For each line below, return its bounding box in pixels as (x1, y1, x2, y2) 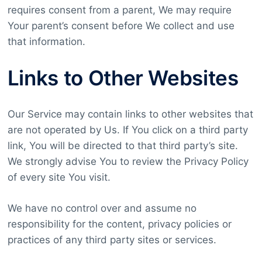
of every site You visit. (7, 171, 111, 184)
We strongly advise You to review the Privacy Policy (7, 156, 249, 168)
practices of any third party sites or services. (7, 234, 216, 246)
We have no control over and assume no (7, 202, 196, 215)
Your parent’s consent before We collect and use (7, 20, 235, 32)
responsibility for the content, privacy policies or (7, 218, 232, 230)
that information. (7, 36, 85, 48)
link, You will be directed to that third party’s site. (7, 140, 238, 152)
